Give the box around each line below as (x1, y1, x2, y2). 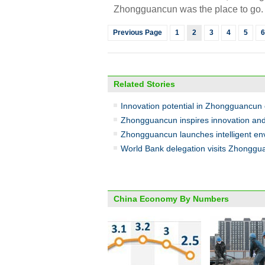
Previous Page (113, 28, 162, 37)
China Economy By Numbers (114, 194, 229, 203)
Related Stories (114, 79, 175, 89)
